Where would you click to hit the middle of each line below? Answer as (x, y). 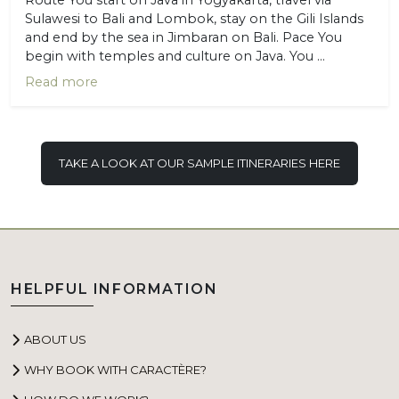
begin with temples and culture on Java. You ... (175, 56)
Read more (61, 81)
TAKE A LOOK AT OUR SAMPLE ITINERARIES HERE (199, 163)
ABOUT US (55, 339)
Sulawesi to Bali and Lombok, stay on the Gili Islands (194, 18)
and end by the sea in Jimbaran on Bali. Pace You (183, 37)
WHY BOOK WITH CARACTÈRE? (115, 369)
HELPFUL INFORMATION (114, 289)
